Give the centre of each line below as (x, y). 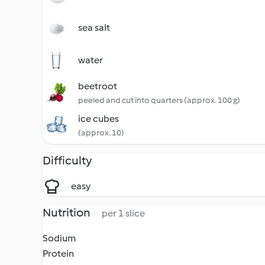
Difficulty (67, 160)
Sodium (59, 238)
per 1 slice (123, 213)
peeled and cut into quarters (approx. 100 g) (159, 100)
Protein (58, 253)
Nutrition (67, 212)
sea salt (94, 28)
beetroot (98, 86)
